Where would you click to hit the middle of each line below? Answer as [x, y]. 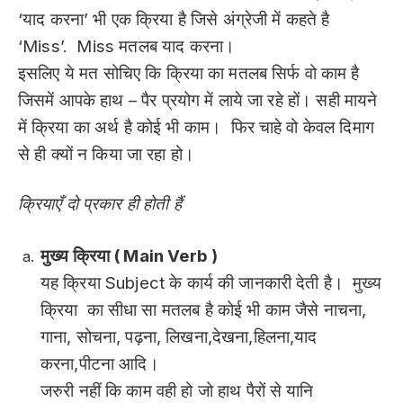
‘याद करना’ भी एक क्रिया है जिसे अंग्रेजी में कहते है [174, 20]
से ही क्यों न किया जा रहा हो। [107, 155]
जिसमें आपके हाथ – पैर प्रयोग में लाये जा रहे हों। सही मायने [198, 101]
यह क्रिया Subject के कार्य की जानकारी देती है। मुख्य [211, 283]
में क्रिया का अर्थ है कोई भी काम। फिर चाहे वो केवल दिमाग [196, 128]
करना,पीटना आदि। [100, 364]
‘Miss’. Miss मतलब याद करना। [127, 47]
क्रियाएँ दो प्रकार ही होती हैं [100, 203]
